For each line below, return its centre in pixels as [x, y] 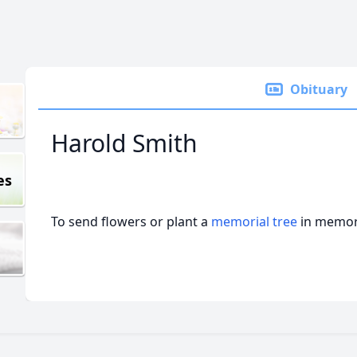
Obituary [319, 89]
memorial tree [254, 222]
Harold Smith [124, 143]
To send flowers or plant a [131, 222]
